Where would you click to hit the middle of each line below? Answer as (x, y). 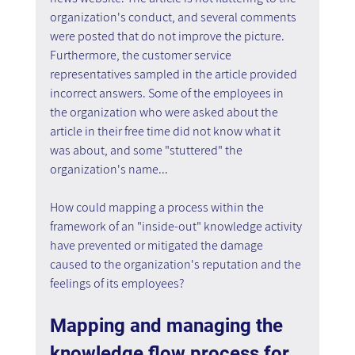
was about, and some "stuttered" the (147, 150)
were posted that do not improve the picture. (168, 36)
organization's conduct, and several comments (174, 17)
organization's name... (109, 169)
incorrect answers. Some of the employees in (168, 93)
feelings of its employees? (117, 283)
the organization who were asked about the (165, 112)
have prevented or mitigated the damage (157, 245)
